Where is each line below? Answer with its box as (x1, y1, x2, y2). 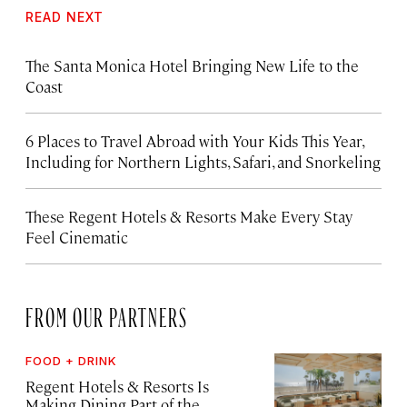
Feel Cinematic (25, 226, 128, 247)
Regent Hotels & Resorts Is (25, 375, 209, 396)
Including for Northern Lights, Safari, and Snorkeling (25, 151, 381, 172)
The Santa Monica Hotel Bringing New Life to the (25, 55, 359, 75)
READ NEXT (25, 8, 104, 25)
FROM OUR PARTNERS (25, 305, 188, 321)
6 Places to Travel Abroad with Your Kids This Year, (25, 130, 363, 151)
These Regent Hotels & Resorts (25, 205, 236, 226)
